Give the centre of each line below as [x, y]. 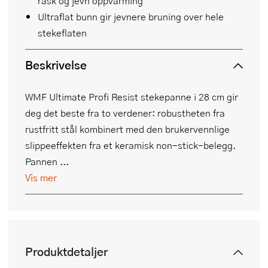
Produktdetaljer [66, 251]
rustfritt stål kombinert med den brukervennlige [127, 129]
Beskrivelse [56, 65]
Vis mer [41, 177]
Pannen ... [47, 161]
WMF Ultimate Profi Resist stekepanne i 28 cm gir [132, 96]
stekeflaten [62, 32]
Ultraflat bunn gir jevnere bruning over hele [131, 16]
